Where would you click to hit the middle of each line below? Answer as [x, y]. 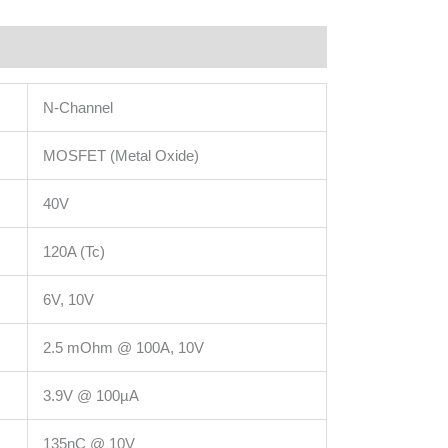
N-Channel [78, 107]
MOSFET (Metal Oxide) [121, 155]
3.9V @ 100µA [91, 395]
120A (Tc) [74, 251]
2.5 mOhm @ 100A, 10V [123, 347]
